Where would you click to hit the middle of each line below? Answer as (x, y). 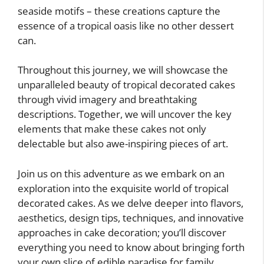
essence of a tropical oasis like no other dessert (126, 25)
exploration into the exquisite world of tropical (123, 188)
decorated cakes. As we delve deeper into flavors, (131, 203)
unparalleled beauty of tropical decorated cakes (126, 85)
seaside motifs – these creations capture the (119, 11)
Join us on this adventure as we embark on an (121, 173)
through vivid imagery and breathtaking (107, 99)
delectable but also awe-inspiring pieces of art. (123, 143)
